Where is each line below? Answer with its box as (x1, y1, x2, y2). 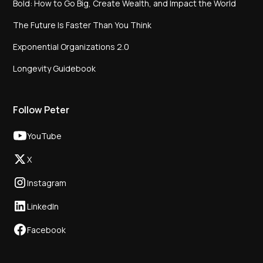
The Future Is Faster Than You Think (13, 19, 152, 31)
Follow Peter (13, 103, 70, 117)
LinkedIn (27, 200, 59, 212)
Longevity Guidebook (13, 63, 96, 75)
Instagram (27, 177, 67, 188)
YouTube (27, 130, 62, 141)
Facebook (27, 224, 66, 235)
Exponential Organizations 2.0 (13, 41, 130, 53)
